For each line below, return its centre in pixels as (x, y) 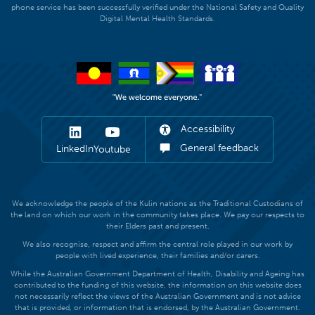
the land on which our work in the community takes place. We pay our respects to (157, 215)
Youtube (112, 150)
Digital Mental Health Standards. (157, 19)
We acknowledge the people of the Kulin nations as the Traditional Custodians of (157, 204)
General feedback (218, 148)
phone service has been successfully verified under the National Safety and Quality (157, 8)
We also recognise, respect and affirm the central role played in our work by (157, 245)
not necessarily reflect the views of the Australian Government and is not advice (157, 297)
